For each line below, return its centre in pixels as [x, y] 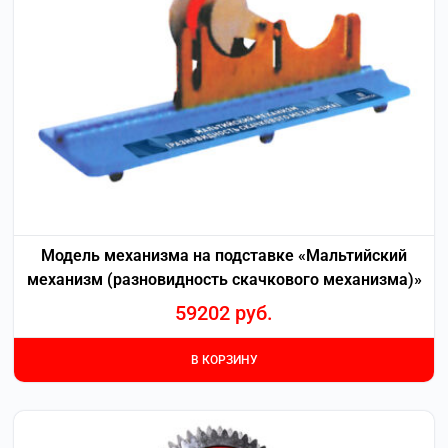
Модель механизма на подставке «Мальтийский [224, 255]
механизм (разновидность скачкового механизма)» [224, 279]
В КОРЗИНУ [224, 360]
